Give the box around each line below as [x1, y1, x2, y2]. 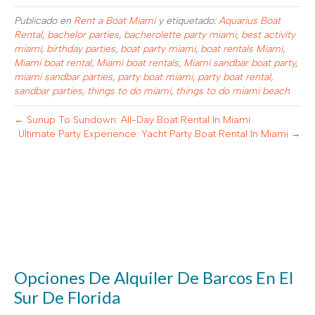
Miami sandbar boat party [184, 57, 295, 69]
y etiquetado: [155, 15, 219, 27]
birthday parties [46, 43, 115, 55]
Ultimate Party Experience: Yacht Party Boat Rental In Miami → [18, 128, 301, 140]
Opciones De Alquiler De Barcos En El [14, 267, 293, 288]
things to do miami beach [176, 85, 290, 97]
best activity [241, 29, 295, 41]
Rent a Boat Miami [74, 15, 155, 27]
